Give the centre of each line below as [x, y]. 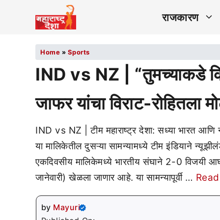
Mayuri [67, 207]
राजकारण [180, 17]
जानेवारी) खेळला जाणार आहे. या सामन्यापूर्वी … [116, 178]
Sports [79, 52]
